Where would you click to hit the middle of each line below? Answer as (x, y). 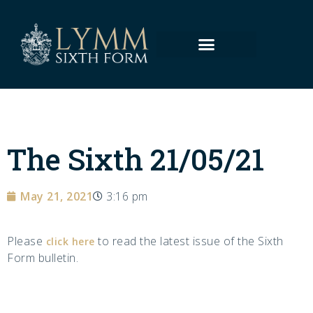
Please (27, 241)
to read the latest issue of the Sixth (189, 241)
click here (70, 242)
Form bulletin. (43, 258)
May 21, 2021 (57, 197)
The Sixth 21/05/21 (136, 159)
